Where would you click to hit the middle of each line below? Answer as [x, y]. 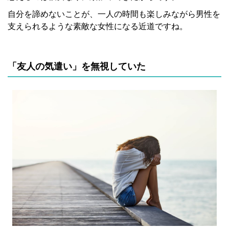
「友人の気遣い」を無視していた [77, 66]
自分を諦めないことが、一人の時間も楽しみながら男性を [114, 14]
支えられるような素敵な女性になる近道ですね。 [98, 26]
